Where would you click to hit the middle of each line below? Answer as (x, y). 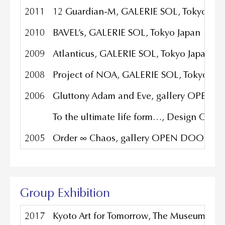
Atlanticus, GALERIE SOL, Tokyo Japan (132, 54)
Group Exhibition (65, 193)
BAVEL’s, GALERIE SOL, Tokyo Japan (127, 33)
